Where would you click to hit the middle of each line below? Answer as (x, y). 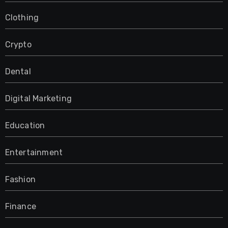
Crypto (18, 44)
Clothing (22, 17)
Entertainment (34, 152)
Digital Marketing (38, 98)
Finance (20, 206)
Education (25, 125)
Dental (18, 71)
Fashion (20, 179)
